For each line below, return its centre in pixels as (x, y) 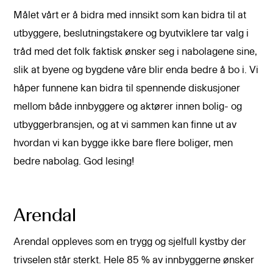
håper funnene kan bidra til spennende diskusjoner (127, 88)
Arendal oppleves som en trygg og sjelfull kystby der (130, 242)
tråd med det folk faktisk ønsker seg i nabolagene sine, (136, 52)
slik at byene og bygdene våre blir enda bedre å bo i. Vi (136, 70)
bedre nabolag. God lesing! (74, 161)
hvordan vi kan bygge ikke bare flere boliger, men (123, 143)
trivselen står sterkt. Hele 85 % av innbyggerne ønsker (134, 260)
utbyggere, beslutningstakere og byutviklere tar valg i (131, 34)
